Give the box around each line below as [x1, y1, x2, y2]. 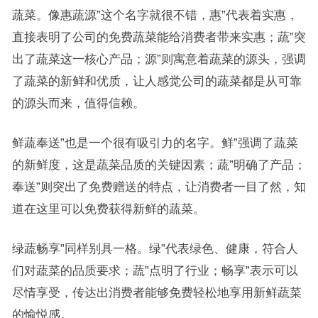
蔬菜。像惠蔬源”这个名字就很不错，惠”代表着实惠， [11, 8, 298, 21]
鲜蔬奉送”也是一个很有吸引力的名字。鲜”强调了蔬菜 [11, 136, 298, 149]
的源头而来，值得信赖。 [11, 96, 145, 109]
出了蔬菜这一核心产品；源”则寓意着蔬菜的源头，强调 [11, 52, 306, 65]
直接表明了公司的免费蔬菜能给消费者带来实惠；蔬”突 [11, 30, 306, 43]
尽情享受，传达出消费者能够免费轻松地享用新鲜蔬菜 [11, 285, 302, 299]
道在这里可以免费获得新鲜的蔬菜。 [11, 202, 205, 215]
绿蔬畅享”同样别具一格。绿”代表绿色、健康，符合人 [11, 241, 298, 255]
